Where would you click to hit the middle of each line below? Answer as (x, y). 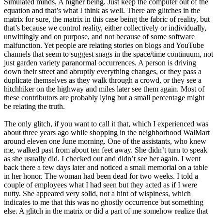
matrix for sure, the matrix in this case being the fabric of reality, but (107, 19)
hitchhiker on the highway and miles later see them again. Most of (104, 89)
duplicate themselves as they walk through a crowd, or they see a (103, 80)
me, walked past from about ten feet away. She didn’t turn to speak (106, 150)
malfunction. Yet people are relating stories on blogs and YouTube (104, 46)
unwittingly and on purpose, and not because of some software (99, 37)
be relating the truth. (34, 107)
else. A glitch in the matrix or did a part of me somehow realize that (106, 211)
